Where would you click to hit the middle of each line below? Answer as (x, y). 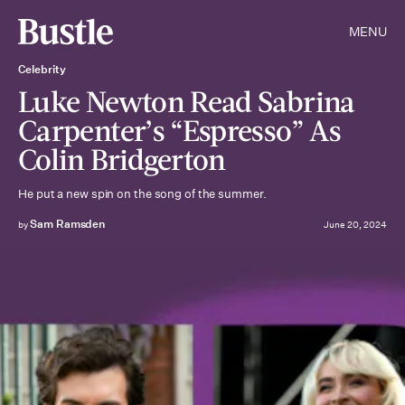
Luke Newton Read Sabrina (187, 101)
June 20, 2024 (355, 225)
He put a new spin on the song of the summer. (142, 194)
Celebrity (42, 69)
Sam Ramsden (67, 224)
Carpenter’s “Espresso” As (179, 130)
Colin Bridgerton (122, 159)
